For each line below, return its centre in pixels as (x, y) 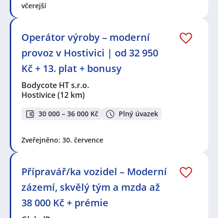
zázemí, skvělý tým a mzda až (91, 187)
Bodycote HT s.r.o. (56, 85)
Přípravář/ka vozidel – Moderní (94, 172)
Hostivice (38, 95)
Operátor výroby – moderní (86, 37)
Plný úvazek (138, 114)
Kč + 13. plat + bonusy (72, 68)
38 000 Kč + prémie (65, 203)
